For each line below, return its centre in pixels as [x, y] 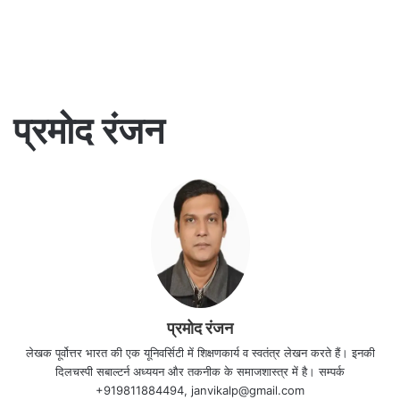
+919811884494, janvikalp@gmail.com [200, 390]
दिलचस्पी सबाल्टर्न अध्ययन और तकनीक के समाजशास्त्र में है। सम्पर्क [200, 371]
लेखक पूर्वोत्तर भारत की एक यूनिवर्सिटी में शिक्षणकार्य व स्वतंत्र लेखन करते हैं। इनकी [200, 352]
